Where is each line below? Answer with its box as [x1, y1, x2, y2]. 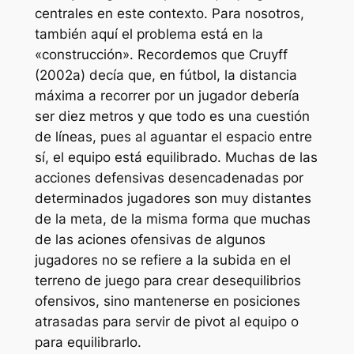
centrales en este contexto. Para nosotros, [34, 6, 304, 22]
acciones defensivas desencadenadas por [34, 170, 303, 186]
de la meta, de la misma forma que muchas [34, 211, 311, 228]
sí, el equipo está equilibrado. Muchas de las [34, 149, 318, 166]
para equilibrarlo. [34, 334, 141, 351]
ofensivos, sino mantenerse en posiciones [34, 293, 300, 310]
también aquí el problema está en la [34, 26, 263, 43]
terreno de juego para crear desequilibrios [34, 273, 301, 289]
